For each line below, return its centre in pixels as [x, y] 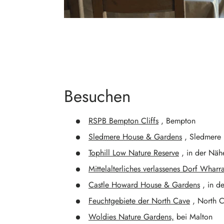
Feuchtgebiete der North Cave [139, 201]
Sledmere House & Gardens [135, 137]
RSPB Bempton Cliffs [123, 121]
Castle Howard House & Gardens [144, 185]
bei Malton [193, 217]
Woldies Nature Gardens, [131, 217]
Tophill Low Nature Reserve [134, 153]
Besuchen [97, 96]
